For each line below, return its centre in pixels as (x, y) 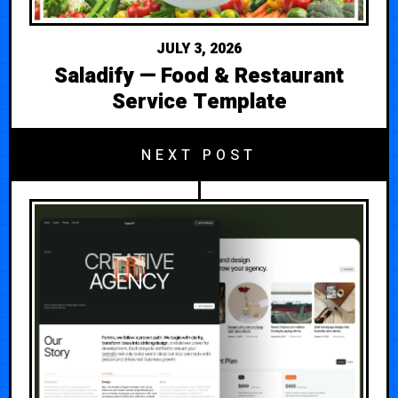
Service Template (199, 101)
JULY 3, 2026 (199, 48)
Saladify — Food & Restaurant (199, 76)
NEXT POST (199, 155)
